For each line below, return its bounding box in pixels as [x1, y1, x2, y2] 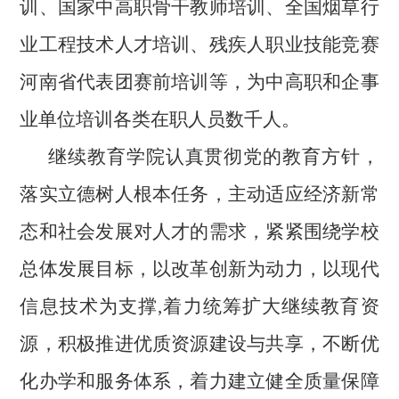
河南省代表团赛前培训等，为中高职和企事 [20, 71, 379, 94]
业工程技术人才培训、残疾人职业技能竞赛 [20, 34, 379, 56]
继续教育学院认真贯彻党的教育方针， [43, 146, 379, 168]
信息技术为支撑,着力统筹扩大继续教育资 [20, 296, 379, 318]
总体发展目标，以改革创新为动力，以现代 [20, 258, 379, 281]
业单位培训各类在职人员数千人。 [20, 109, 301, 131]
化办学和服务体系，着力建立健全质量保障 [20, 370, 379, 393]
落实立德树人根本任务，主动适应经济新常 [20, 183, 379, 206]
